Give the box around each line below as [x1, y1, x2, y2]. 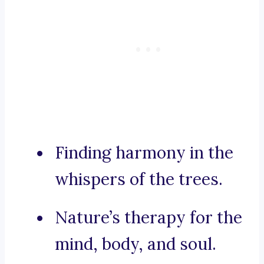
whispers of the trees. [55, 169, 223, 190]
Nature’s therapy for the [55, 207, 242, 229]
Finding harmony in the [55, 142, 233, 164]
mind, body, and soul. [55, 233, 216, 255]
